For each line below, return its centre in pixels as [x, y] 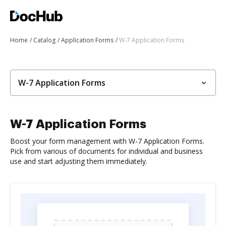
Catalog [44, 40]
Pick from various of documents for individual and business [106, 151]
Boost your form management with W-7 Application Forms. [107, 141]
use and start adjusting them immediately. [79, 161]
